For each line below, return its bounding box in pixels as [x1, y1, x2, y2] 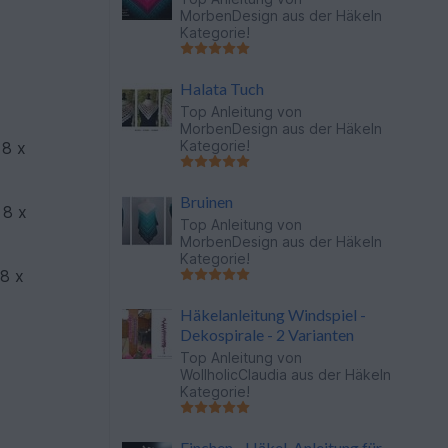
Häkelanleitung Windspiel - [180, 305, 367, 324]
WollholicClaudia [180, 366, 288, 383]
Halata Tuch [180, 79, 265, 98]
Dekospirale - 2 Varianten [180, 325, 355, 344]
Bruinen [180, 192, 234, 211]
